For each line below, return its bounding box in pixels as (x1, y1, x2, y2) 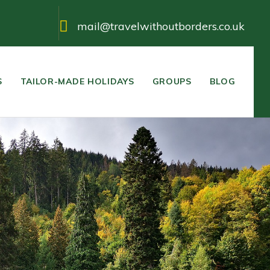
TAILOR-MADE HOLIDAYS (20, 76, 134, 87)
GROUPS (152, 76, 192, 87)
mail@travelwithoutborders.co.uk (77, 19, 245, 33)
